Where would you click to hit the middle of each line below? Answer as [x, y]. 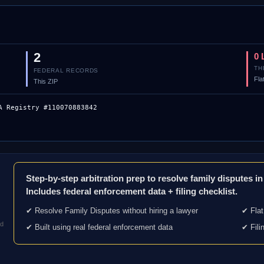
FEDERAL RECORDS [66, 70]
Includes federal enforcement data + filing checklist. [131, 191]
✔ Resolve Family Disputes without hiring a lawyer [112, 211]
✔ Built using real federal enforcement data [99, 227]
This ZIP [45, 81]
